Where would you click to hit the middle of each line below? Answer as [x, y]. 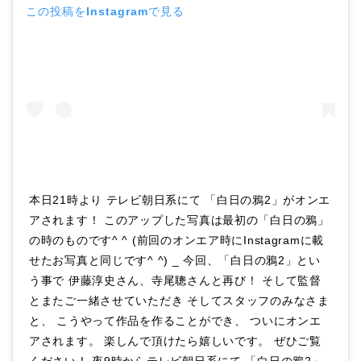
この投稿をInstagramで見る [105, 12]
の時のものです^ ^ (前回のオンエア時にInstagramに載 [177, 240]
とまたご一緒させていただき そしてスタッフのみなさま [179, 300]
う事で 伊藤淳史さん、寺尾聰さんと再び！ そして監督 [175, 280]
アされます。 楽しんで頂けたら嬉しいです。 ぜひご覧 [175, 340]
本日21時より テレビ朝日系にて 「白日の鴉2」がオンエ [180, 199]
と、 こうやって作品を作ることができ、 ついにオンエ [175, 320]
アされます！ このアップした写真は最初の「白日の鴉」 [179, 220]
